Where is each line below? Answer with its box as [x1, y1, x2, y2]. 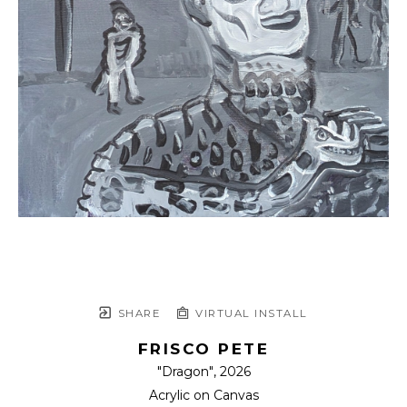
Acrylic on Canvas [148, 387, 259, 404]
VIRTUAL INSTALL [191, 307, 308, 321]
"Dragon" [156, 363, 213, 381]
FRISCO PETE [137, 340, 270, 359]
